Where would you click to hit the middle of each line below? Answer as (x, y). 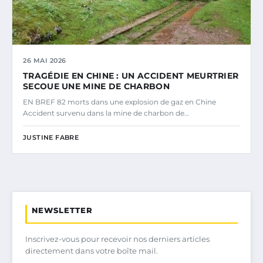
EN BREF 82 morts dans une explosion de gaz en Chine (119, 102)
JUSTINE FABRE (51, 138)
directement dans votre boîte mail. (92, 251)
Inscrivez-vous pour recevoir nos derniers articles (117, 239)
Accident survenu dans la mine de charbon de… (106, 113)
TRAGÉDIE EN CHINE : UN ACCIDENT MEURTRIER (131, 76)
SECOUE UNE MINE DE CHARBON (96, 87)
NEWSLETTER (62, 210)
